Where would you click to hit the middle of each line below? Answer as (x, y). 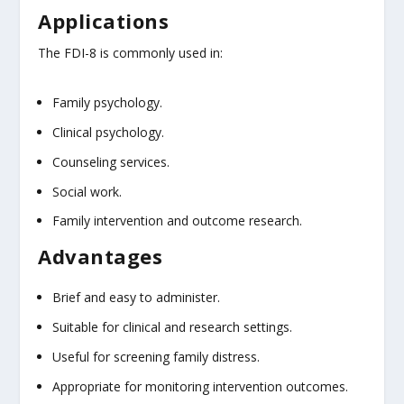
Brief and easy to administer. (137, 298)
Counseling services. (111, 161)
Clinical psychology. (109, 132)
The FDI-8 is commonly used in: (131, 52)
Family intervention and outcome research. (178, 221)
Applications (104, 20)
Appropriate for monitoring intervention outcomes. (201, 386)
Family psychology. (108, 103)
